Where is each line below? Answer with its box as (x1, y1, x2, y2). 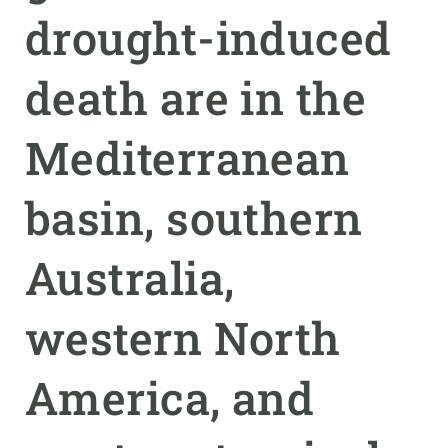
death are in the (25, 68, 367, 127)
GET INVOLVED (16, 38, 113, 53)
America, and (25, 368, 315, 427)
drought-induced (25, 8, 392, 67)
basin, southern (25, 188, 363, 247)
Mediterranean (25, 128, 350, 187)
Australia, (25, 248, 235, 307)
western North (25, 308, 341, 367)
